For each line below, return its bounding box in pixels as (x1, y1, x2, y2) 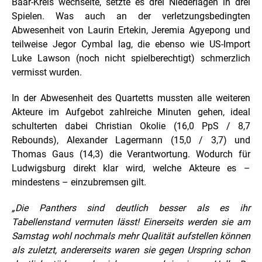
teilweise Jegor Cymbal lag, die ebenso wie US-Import (12, 39, 250, 50)
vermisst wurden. (12, 67, 82, 78)
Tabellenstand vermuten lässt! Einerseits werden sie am (12, 216, 250, 228)
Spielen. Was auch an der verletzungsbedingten (12, 11, 250, 22)
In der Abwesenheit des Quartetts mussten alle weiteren (12, 92, 250, 104)
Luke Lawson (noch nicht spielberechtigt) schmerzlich (12, 53, 250, 64)
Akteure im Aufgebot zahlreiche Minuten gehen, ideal (12, 106, 250, 118)
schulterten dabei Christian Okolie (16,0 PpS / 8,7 (12, 120, 250, 132)
